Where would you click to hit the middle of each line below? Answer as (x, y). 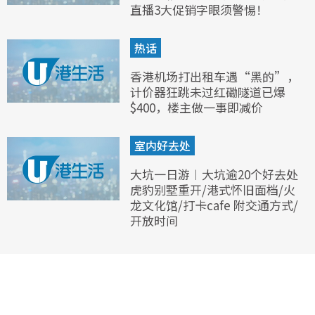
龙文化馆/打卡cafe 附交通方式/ (214, 205)
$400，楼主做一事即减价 (197, 107)
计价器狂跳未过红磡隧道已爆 (208, 91)
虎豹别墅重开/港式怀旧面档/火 (213, 189)
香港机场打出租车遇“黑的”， (214, 76)
